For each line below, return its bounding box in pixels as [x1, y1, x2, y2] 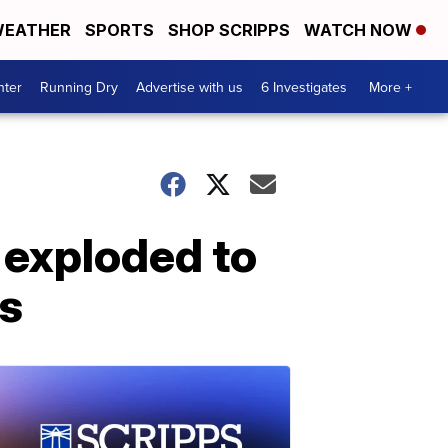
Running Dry [40, 76, 118, 97]
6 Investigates [261, 76, 347, 97]
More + [369, 76, 412, 97]
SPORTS [85, 20, 154, 40]
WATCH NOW [304, 20, 416, 40]
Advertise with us [136, 76, 243, 97]
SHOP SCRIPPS [168, 20, 290, 40]
